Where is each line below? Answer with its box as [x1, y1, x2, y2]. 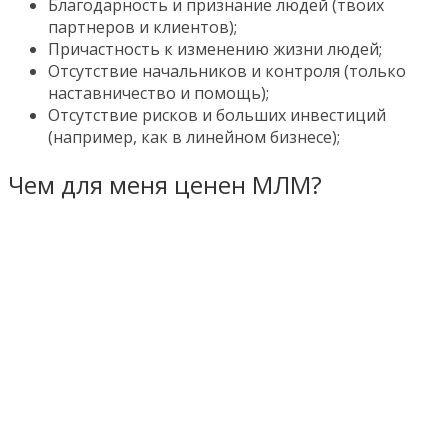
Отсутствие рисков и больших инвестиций [48, 104, 386, 126]
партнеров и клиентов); [48, 16, 237, 38]
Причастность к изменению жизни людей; [48, 38, 382, 60]
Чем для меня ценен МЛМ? [8, 167, 322, 201]
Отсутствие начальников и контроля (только [48, 60, 406, 82]
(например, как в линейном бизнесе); [48, 126, 340, 148]
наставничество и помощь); [48, 82, 269, 104]
